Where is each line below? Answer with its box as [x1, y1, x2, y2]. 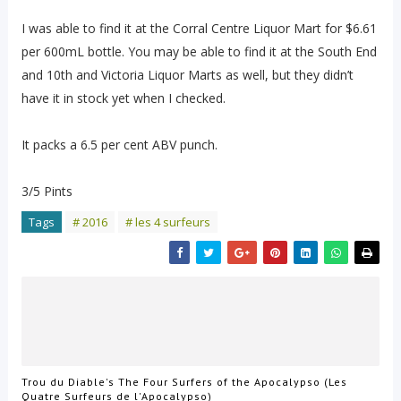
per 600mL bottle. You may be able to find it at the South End [21, 43, 377, 60]
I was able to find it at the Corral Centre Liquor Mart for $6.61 [21, 20, 377, 37]
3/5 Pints [21, 183, 73, 200]
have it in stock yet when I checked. [21, 90, 226, 107]
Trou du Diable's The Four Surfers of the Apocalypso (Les [21, 374, 347, 388]
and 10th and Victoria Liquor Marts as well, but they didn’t [21, 66, 354, 83]
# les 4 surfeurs [124, 214, 210, 230]
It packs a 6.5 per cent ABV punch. [21, 136, 218, 153]
